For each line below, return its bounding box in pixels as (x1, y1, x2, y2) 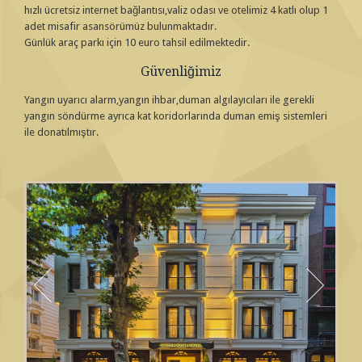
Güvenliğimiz (141, 64, 221, 79)
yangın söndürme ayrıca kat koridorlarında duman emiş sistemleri (24, 110, 327, 122)
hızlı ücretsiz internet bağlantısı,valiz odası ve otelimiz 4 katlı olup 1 (24, 4, 328, 16)
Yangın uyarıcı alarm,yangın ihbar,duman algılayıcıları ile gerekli (24, 94, 314, 106)
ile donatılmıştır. (24, 126, 99, 138)
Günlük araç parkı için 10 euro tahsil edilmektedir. (24, 36, 250, 48)
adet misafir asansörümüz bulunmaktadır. (24, 20, 217, 32)
